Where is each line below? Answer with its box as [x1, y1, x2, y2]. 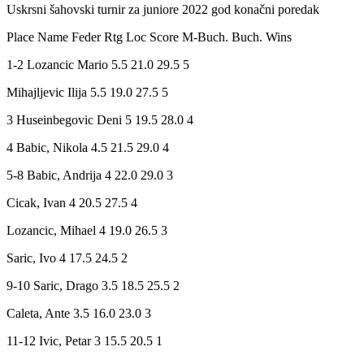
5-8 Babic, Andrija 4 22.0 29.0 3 [6, 167, 173, 182]
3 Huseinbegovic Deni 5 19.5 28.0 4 [6, 112, 193, 127]
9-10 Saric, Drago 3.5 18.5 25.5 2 [6, 278, 180, 292]
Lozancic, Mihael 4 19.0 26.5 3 [6, 223, 167, 237]
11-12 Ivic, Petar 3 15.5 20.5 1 [6, 333, 162, 348]
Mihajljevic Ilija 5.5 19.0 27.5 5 [6, 84, 168, 99]
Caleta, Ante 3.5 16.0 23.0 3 [6, 305, 151, 320]
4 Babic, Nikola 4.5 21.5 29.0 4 [6, 140, 169, 154]
